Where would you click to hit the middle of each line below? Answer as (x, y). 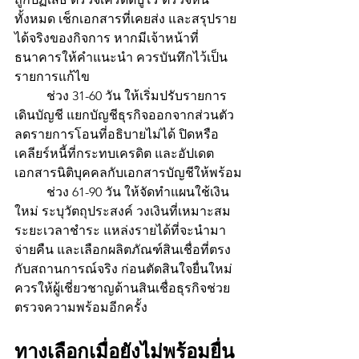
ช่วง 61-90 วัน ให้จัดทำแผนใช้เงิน (30, 192)
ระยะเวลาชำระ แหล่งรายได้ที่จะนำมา (120, 231)
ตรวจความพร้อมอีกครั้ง (81, 308)
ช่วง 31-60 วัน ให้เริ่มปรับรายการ (30, 96)
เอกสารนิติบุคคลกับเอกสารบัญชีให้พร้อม (128, 173)
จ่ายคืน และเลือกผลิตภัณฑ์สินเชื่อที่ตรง (123, 250)
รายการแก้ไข (52, 77)
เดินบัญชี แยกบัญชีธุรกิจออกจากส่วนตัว (126, 115)
